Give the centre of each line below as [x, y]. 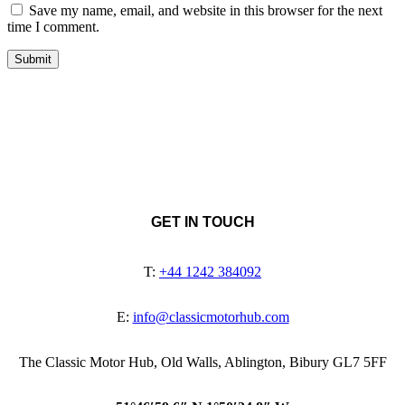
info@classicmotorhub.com [211, 317]
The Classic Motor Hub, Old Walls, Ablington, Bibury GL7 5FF [202, 363]
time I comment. [53, 26]
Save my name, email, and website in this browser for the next [206, 10]
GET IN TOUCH [202, 221]
